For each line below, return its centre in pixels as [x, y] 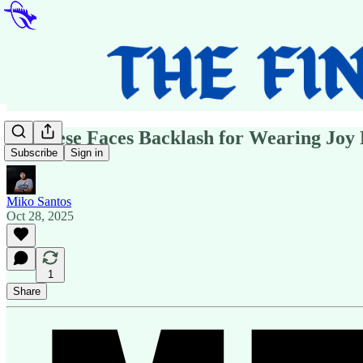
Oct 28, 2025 [40, 216]
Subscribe [34, 153]
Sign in [87, 153]
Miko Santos [39, 201]
